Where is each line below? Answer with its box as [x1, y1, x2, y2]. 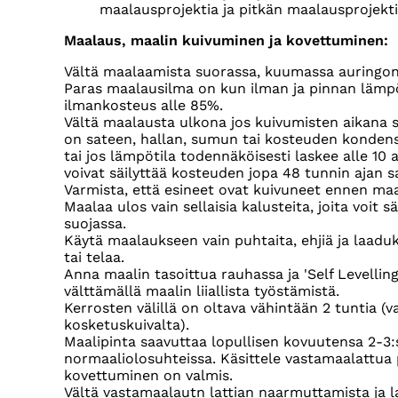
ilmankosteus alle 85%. [64, 97, 223, 115]
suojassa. [64, 215, 131, 233]
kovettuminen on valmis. [64, 367, 233, 385]
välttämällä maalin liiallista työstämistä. [64, 283, 339, 300]
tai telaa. [64, 249, 124, 267]
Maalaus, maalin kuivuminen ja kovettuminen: [64, 32, 388, 50]
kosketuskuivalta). [64, 316, 189, 334]
